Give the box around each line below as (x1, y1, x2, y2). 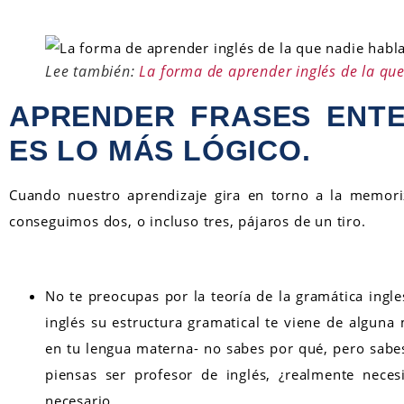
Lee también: (45, 60, 140, 81)
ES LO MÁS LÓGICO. (9, 133, 311, 167)
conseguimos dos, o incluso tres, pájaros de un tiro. (9, 211, 366, 230)
